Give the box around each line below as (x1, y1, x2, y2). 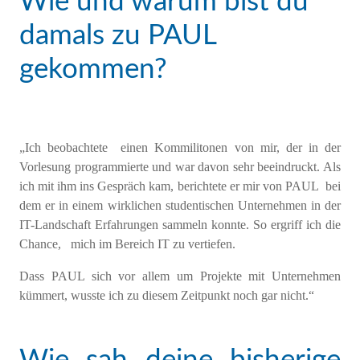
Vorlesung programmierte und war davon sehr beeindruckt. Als (19, 159, 341, 174)
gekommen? (19, 55, 167, 84)
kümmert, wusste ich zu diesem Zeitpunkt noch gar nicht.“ (19, 288, 314, 302)
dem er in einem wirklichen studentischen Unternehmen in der (19, 198, 341, 212)
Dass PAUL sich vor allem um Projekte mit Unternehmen (19, 268, 341, 283)
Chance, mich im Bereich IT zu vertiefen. (19, 236, 235, 251)
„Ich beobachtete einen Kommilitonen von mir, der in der (19, 140, 341, 154)
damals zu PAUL (19, 21, 216, 50)
